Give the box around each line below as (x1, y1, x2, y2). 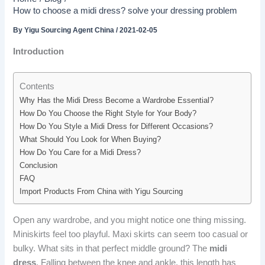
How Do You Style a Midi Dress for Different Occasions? (20, 122, 214, 131)
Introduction (13, 46, 64, 56)
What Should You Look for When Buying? (20, 135, 161, 144)
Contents (20, 81, 55, 91)
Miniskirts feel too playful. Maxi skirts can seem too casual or (13, 229, 248, 239)
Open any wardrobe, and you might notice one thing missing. (13, 215, 247, 225)
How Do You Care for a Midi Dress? (20, 148, 141, 157)
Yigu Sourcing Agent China (24, 26, 117, 35)
